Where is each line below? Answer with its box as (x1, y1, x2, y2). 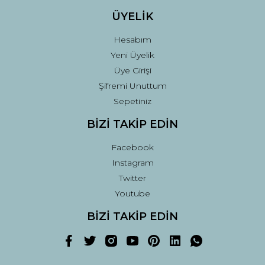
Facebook (111, 142, 154, 153)
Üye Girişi (114, 65, 151, 76)
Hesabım (114, 34, 151, 45)
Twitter (119, 173, 146, 183)
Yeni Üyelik (111, 50, 154, 60)
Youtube (115, 188, 150, 199)
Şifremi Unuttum (98, 80, 167, 91)
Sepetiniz (114, 96, 151, 106)
